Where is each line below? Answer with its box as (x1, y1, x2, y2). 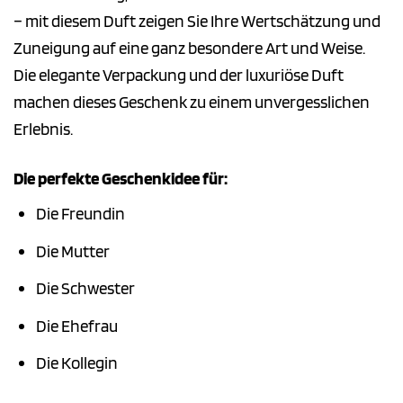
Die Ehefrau (35, 315, 118, 336)
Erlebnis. (13, 118, 73, 139)
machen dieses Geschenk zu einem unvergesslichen (13, 91, 370, 112)
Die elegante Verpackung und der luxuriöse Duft (13, 64, 344, 85)
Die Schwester (35, 278, 135, 300)
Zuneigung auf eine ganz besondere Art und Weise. (13, 37, 365, 58)
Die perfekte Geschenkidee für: (13, 167, 228, 189)
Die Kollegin (35, 353, 118, 374)
